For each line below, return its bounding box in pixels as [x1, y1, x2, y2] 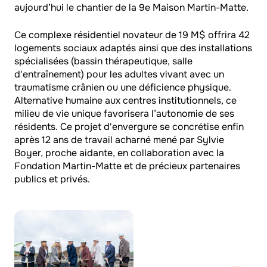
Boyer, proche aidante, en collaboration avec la [14, 147, 224, 159]
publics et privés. [14, 173, 90, 185]
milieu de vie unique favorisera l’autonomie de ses [14, 107, 234, 120]
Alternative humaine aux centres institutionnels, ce [14, 94, 237, 107]
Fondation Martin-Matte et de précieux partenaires [14, 160, 240, 172]
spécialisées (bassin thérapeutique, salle [14, 55, 193, 67]
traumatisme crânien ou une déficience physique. [14, 81, 231, 94]
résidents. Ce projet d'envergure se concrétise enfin [14, 120, 244, 133]
